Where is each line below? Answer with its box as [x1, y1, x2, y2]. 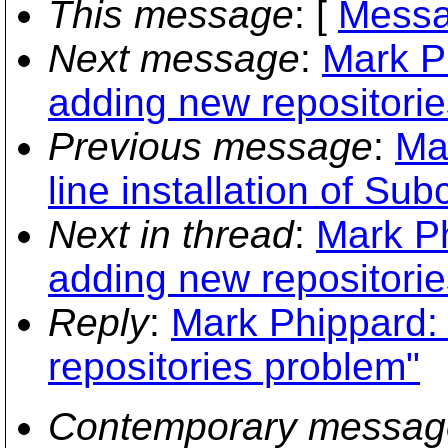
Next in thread [48, 213, 294, 256]
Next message [48, 37, 300, 80]
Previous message [48, 125, 373, 168]
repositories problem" [48, 345, 420, 388]
